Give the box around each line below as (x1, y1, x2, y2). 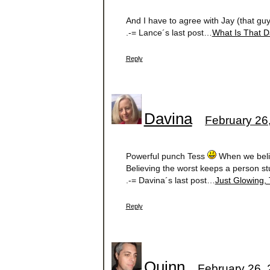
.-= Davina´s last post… (125, 175, 215, 185)
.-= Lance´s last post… (125, 27, 212, 37)
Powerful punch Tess (125, 151, 207, 161)
